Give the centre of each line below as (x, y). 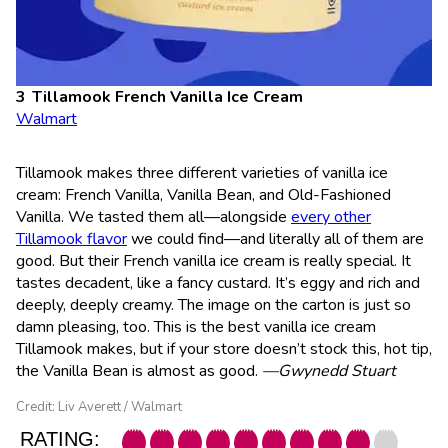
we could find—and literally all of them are (275, 238)
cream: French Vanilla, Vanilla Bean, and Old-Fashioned (203, 194)
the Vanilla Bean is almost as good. (139, 370)
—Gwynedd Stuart (329, 370)
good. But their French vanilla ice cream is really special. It (213, 260)
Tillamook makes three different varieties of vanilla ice (202, 172)
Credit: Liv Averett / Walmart (99, 406)
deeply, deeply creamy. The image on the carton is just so (213, 304)
